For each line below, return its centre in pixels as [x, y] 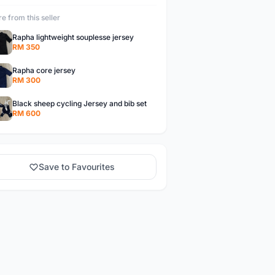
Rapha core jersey [44, 70]
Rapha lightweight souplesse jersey [73, 37]
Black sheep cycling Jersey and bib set [79, 103]
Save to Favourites [77, 167]
